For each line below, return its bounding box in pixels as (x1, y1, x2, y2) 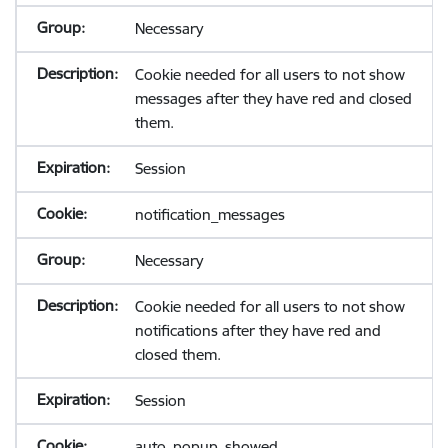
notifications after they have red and (134, 321, 381, 340)
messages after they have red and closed (134, 89, 412, 108)
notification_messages (134, 205, 285, 224)
